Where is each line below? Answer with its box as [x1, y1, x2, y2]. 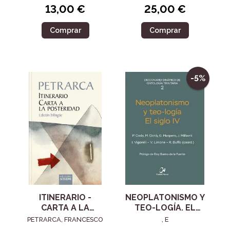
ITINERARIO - [39, 193, 91, 203]
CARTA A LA [41, 203, 89, 213]
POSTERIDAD [39, 213, 92, 223]
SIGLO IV [147, 213, 182, 223]
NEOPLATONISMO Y [125, 193, 205, 203]
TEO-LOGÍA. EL [134, 203, 196, 213]
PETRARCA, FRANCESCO [27, 216, 103, 224]
